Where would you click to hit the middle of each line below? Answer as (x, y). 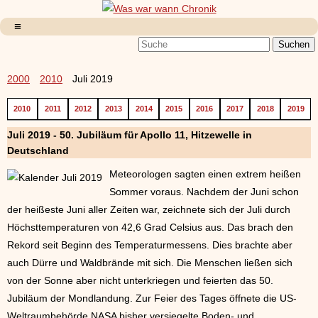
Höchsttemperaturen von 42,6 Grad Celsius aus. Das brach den (150, 227)
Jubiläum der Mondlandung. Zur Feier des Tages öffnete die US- (152, 298)
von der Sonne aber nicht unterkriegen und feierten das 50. (140, 280)
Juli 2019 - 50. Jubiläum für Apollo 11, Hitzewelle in (130, 135)
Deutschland (38, 151)
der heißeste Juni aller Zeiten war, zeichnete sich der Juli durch (149, 209)
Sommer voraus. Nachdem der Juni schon (204, 191)
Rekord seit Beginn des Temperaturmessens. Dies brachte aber (150, 245)
